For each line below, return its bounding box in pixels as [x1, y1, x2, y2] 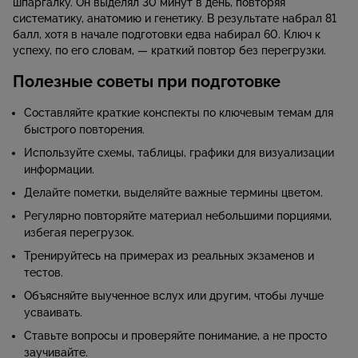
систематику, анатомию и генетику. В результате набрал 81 [13, 12, 336, 26]
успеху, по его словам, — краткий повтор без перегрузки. [13, 44, 326, 58]
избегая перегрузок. [24, 226, 134, 240]
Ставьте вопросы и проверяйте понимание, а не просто [24, 329, 327, 343]
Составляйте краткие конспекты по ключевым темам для [24, 106, 333, 120]
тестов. [24, 266, 63, 280]
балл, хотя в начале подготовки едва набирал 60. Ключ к [13, 28, 320, 42]
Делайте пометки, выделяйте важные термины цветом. [24, 186, 323, 200]
